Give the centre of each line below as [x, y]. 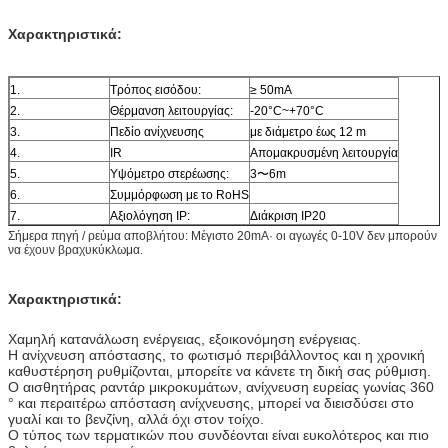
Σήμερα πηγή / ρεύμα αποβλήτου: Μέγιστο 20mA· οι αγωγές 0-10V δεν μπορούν [222, 235]
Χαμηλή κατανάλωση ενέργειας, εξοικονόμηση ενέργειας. [184, 338]
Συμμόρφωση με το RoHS [179, 194]
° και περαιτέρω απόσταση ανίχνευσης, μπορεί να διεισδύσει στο [211, 402]
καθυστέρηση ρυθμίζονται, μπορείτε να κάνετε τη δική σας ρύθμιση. [219, 370]
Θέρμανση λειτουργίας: [171, 110]
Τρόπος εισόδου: [155, 89]
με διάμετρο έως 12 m [308, 131]
